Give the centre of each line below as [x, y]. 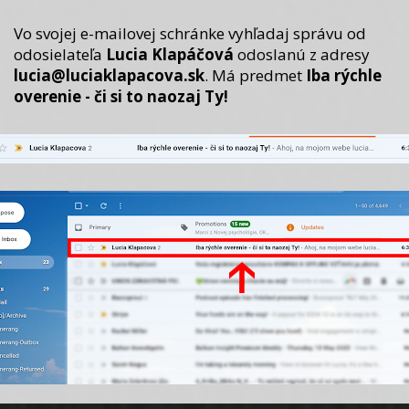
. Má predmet [255, 76]
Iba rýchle [343, 76]
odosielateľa [59, 55]
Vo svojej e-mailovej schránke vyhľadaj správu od [189, 34]
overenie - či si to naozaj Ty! [121, 97]
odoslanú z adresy [301, 55]
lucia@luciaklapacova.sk [109, 76]
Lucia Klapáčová [169, 55]
